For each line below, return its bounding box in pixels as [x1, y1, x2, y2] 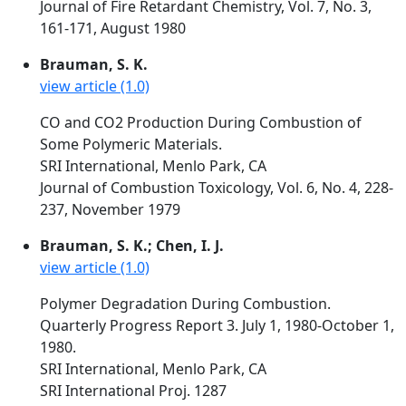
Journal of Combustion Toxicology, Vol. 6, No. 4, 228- [40, 178, 393, 198]
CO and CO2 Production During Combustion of [40, 112, 362, 132]
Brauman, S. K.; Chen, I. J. [40, 236, 224, 256]
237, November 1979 [40, 199, 180, 219]
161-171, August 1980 [40, 18, 186, 38]
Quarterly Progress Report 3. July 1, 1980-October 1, [40, 315, 394, 335]
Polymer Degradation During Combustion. [40, 294, 331, 314]
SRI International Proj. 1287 [40, 381, 227, 401]
